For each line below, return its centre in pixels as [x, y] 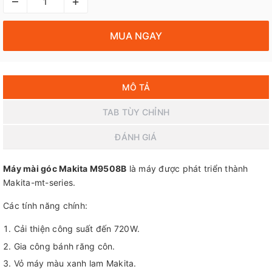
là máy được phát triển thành [187, 168]
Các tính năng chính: [45, 206]
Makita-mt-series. [39, 182]
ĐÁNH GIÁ [136, 137]
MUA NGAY [136, 36]
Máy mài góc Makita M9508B [65, 168]
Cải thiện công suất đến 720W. [76, 229]
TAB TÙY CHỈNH [136, 112]
